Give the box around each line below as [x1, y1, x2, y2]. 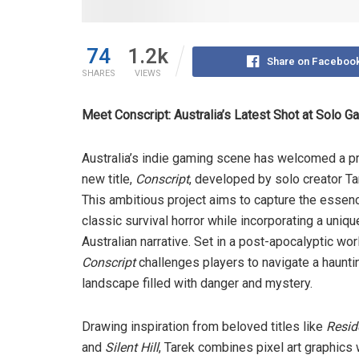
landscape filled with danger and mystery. [82, 276, 313, 292]
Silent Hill [105, 340, 159, 356]
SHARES [82, 67, 115, 81]
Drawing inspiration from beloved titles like [82, 319, 326, 335]
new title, [82, 171, 135, 188]
